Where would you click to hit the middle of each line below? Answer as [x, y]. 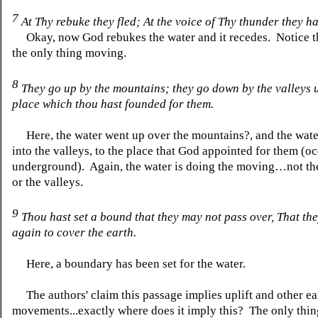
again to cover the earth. [74, 232]
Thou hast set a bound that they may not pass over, [148, 216]
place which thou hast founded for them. [113, 104]
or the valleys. [48, 182]
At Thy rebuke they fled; [81, 22]
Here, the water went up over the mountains [128, 135]
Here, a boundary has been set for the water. [129, 263]
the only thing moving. [69, 53]
